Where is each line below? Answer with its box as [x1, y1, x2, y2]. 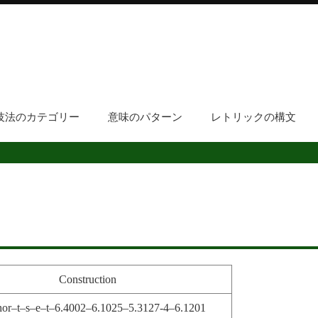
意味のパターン [107, 111, 182, 123]
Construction [58, 273, 116, 286]
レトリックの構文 [210, 111, 296, 123]
